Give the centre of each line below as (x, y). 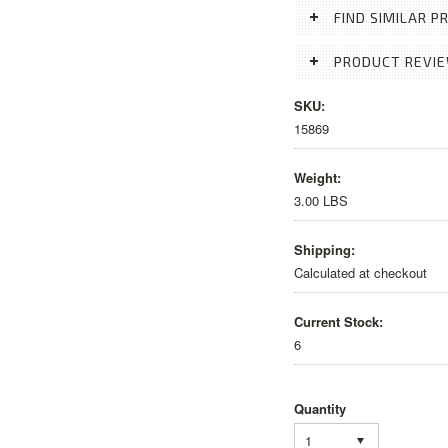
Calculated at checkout (360, 272)
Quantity (320, 408)
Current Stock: (338, 321)
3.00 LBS (321, 200)
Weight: (317, 177)
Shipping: (324, 249)
